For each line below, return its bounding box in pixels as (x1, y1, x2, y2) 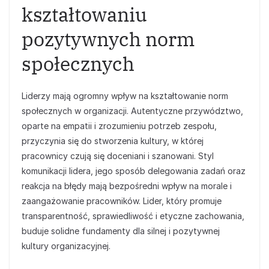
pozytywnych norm (22, 26, 195, 52)
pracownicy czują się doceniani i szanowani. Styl (22, 151, 214, 161)
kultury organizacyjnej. (22, 241, 110, 251)
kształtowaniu (22, 2, 147, 27)
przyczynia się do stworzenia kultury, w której (22, 136, 204, 146)
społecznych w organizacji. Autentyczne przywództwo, (22, 106, 243, 116)
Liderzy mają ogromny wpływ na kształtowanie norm (22, 91, 228, 101)
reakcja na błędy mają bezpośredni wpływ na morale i (22, 181, 232, 191)
